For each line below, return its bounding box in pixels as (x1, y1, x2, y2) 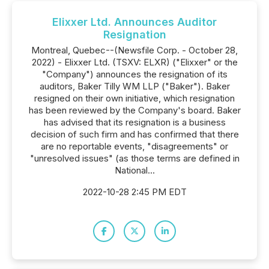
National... (114, 165, 155, 176)
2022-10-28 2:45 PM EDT (82, 186, 187, 198)
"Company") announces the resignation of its (41, 68, 228, 80)
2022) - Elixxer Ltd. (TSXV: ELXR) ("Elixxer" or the (31, 56, 238, 68)
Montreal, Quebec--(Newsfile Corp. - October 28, (31, 44, 238, 56)
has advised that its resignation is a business (43, 116, 226, 128)
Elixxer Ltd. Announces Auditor (52, 16, 217, 28)
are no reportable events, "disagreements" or (41, 141, 228, 152)
